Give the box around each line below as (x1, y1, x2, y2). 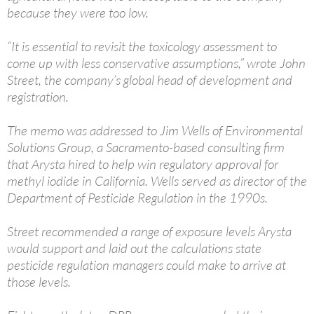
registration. (7, 88, 69, 106)
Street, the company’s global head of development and (7, 71, 292, 89)
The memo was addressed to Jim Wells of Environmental (7, 122, 303, 139)
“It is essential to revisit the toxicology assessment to (7, 38, 277, 55)
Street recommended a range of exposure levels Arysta (7, 223, 292, 240)
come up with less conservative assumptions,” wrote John (7, 55, 306, 72)
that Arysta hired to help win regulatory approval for (7, 156, 278, 173)
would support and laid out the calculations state (7, 240, 261, 257)
